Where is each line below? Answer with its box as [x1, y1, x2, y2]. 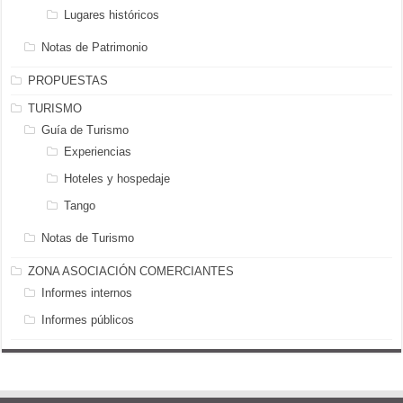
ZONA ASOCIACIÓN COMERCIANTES [28, 264, 235, 278]
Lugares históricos [64, 7, 160, 22]
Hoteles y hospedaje [64, 171, 171, 185]
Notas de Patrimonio [41, 40, 148, 54]
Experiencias [64, 144, 132, 158]
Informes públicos [41, 312, 135, 327]
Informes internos [41, 285, 133, 300]
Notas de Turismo [41, 230, 135, 245]
